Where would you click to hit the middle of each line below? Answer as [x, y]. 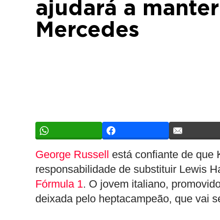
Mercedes [87, 30]
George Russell [72, 154]
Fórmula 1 [59, 184]
